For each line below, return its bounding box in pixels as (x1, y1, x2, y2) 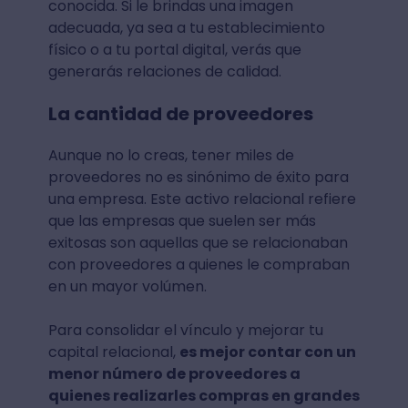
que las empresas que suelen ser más (47, 209, 316, 231)
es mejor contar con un (178, 341, 356, 362)
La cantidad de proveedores (47, 100, 313, 127)
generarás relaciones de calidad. (47, 60, 281, 82)
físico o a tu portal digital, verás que (47, 38, 301, 60)
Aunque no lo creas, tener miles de (47, 144, 294, 166)
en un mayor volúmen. (47, 275, 207, 297)
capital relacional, (47, 341, 179, 362)
